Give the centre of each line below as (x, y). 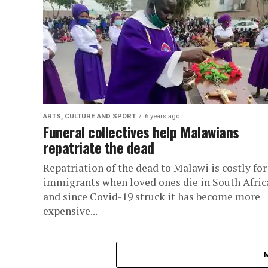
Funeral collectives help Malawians (141, 132)
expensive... (70, 211)
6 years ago (162, 116)
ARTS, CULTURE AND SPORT (89, 116)
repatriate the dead (99, 147)
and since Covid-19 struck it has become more (152, 197)
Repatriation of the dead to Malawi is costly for (155, 168)
